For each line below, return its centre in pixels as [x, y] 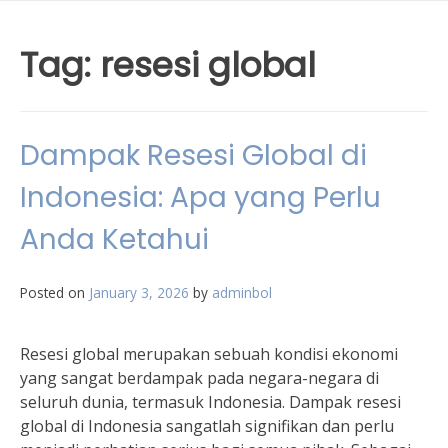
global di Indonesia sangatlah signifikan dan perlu [207, 426]
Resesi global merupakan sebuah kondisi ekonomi [209, 354]
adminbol [242, 292]
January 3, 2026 [139, 292]
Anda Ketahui [114, 239]
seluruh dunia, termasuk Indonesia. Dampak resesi [210, 402]
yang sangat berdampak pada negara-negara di [199, 378]
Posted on [54, 292]
